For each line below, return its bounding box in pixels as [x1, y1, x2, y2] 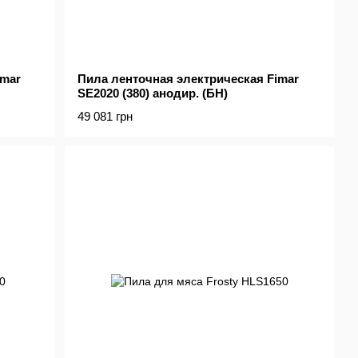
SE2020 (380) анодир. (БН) [78, 86, 229, 101]
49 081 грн [78, 109, 133, 124]
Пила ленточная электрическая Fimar [78, 72, 300, 86]
